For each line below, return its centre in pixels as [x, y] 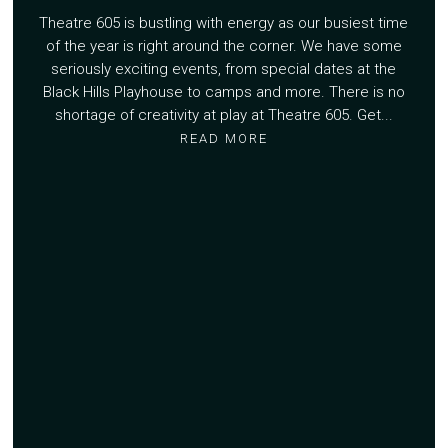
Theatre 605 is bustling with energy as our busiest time [224, 23]
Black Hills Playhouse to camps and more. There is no [223, 92]
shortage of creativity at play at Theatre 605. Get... [223, 115]
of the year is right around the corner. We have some [223, 46]
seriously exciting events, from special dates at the [224, 69]
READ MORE [223, 139]
